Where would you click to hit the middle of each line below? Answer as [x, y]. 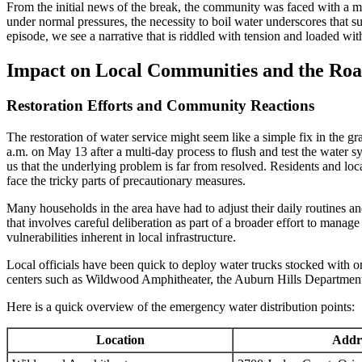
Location [120, 340]
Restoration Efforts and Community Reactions [160, 106]
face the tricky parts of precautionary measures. [126, 181]
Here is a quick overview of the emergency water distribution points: [181, 307]
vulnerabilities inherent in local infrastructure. [121, 238]
